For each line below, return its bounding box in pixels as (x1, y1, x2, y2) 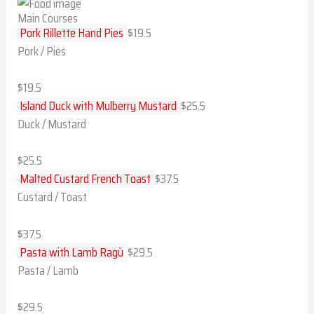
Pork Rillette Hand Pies (20, 23, 124, 42)
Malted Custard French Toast (20, 170, 151, 189)
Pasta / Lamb (18, 261, 79, 280)
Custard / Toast (18, 188, 88, 207)
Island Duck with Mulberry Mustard (20, 97, 177, 116)
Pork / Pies (18, 41, 67, 60)
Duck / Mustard (18, 115, 87, 134)
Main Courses (18, 8, 78, 27)
